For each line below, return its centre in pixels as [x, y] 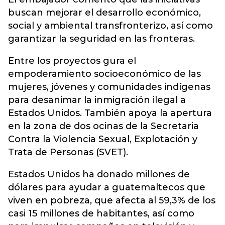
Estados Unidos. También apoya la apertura [110, 113]
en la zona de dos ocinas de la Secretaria [103, 126]
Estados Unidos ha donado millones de [99, 174]
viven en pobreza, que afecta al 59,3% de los [112, 200]
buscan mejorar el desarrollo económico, [104, 13]
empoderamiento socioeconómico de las [104, 74]
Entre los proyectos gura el [72, 61]
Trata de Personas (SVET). [68, 152]
